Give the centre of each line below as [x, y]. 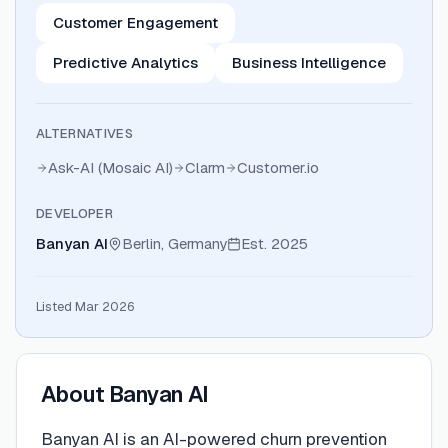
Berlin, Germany [174, 243]
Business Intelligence [309, 62]
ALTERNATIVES [84, 133]
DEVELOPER [74, 213]
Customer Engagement [135, 22]
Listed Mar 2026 [85, 306]
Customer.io [278, 167]
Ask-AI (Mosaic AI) [110, 167]
